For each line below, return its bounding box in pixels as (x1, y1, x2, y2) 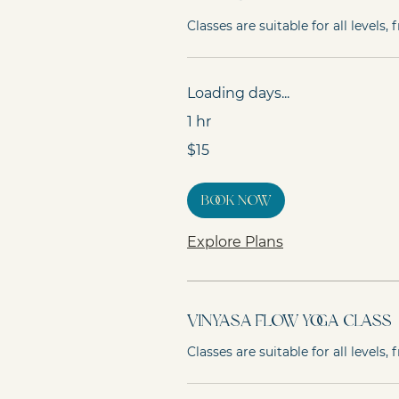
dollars (187, 156, 214, 166)
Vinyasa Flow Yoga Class (187, 313, 392, 330)
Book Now (201, 193, 271, 208)
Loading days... (187, 85, 289, 102)
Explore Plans (187, 233, 283, 250)
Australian (187, 146, 228, 156)
